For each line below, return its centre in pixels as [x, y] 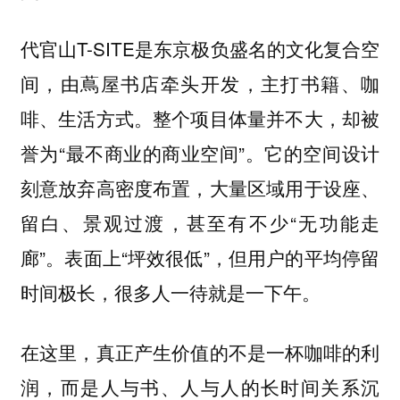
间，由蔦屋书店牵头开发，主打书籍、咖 [200, 83]
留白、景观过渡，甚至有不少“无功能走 [200, 223]
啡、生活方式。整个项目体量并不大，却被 [200, 118]
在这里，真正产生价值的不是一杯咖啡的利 [200, 351]
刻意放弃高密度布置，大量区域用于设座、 [200, 188]
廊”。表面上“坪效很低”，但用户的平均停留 [200, 258]
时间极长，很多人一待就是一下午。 [170, 292]
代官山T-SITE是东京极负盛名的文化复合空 [200, 49]
